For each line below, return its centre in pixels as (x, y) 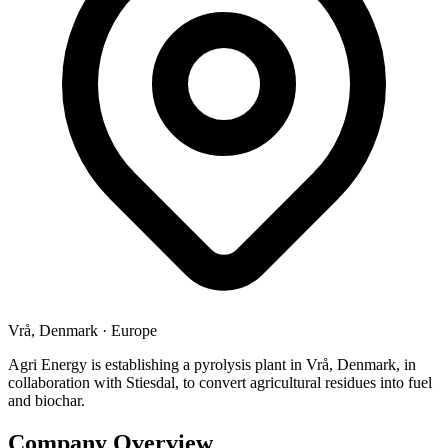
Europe (134, 330)
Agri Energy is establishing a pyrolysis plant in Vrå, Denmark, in (212, 364)
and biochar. (46, 400)
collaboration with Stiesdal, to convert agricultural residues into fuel (220, 382)
